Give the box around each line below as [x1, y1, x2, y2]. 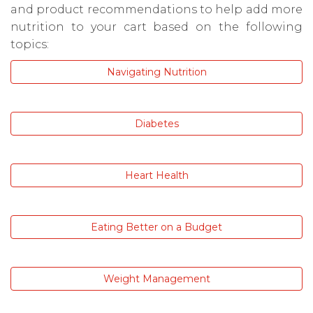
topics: [10, 37, 52, 51]
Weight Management [103, 272, 210, 285]
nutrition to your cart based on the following [10, 20, 303, 34]
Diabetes [134, 117, 179, 130]
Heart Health [124, 168, 189, 182]
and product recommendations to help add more [10, 2, 303, 16]
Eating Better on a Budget [91, 220, 222, 233]
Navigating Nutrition [106, 65, 207, 78]
